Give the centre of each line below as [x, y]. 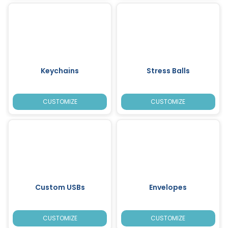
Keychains [60, 70]
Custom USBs [60, 187]
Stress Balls [168, 70]
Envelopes [168, 187]
